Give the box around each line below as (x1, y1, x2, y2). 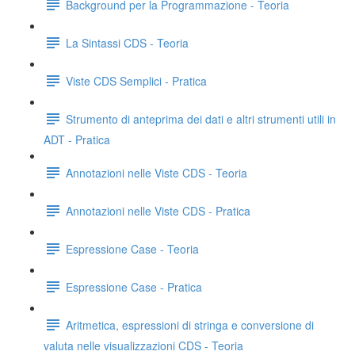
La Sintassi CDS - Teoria (66, 34, 189, 51)
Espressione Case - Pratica (66, 278, 202, 295)
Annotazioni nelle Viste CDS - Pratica (66, 202, 250, 219)
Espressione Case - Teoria (66, 240, 199, 257)
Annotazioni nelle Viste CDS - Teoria (66, 164, 247, 181)
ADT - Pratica (44, 132, 110, 147)
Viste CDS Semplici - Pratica (66, 72, 207, 89)
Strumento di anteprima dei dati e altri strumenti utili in (66, 110, 336, 127)
